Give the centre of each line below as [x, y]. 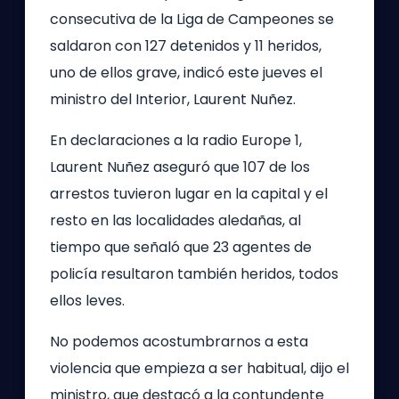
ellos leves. [87, 301]
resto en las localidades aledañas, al [175, 220]
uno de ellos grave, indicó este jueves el [186, 73]
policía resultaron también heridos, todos [194, 274]
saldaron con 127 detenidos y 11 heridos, [186, 46]
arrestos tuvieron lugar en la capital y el [189, 194]
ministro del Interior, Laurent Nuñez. [173, 99]
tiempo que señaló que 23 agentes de [181, 247]
